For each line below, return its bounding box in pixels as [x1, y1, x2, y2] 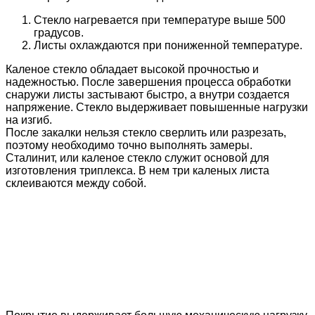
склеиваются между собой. [6, 176, 146, 189]
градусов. [34, 26, 84, 39]
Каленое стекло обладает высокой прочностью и [6, 63, 259, 75]
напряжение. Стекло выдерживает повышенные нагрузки [6, 101, 308, 113]
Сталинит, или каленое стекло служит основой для [6, 151, 269, 164]
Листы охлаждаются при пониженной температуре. [34, 39, 302, 51]
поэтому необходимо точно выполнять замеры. [6, 139, 252, 151]
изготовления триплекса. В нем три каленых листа [6, 164, 269, 176]
